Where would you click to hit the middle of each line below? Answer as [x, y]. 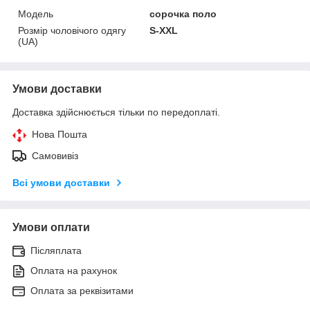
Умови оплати [51, 227]
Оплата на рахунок [74, 270]
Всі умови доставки [61, 182]
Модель [36, 13]
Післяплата [56, 250]
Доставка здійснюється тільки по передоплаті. [116, 112]
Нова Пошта [60, 134]
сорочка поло [183, 13]
